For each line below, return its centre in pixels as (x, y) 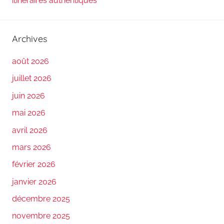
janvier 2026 (34, 181)
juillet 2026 (32, 78)
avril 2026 (30, 130)
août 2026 (30, 61)
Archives (29, 38)
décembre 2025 (41, 199)
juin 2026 (28, 95)
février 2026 (34, 164)
